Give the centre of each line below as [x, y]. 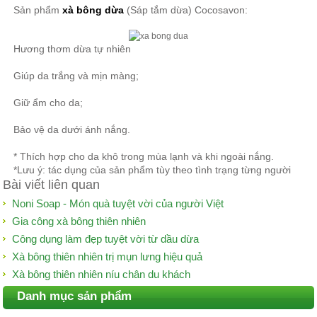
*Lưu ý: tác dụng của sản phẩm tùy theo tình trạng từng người [152, 170]
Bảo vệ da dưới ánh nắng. [72, 129]
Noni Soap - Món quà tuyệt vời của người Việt [118, 203]
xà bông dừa [93, 10]
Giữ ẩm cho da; [48, 103]
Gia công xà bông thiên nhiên [79, 221]
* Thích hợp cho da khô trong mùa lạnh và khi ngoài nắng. [144, 156]
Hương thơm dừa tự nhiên [73, 49]
